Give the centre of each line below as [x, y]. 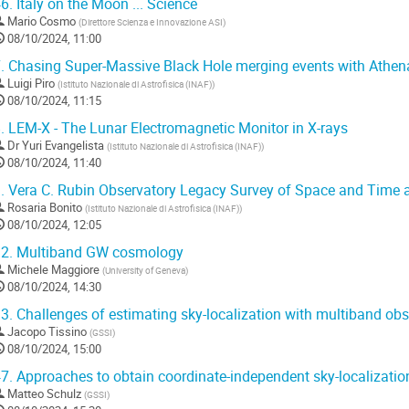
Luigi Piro [31, 84]
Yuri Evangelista [63, 146]
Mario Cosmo [42, 21]
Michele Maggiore [53, 270]
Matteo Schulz [44, 394]
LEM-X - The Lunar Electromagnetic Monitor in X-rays [176, 129]
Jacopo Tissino [47, 332]
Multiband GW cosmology [98, 253]
